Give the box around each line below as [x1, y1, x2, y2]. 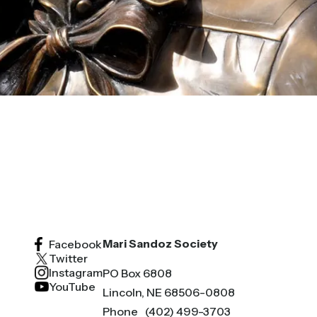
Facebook [49, 237, 103, 252]
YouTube [49, 279, 96, 294]
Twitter [49, 251, 88, 266]
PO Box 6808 [103, 266, 173, 281]
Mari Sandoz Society [103, 236, 219, 251]
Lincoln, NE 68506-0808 [103, 285, 236, 300]
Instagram [49, 265, 103, 280]
